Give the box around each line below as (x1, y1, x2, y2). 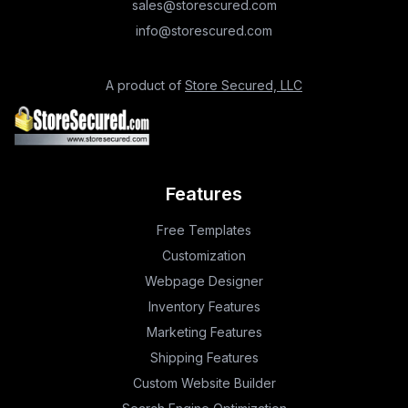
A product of (106, 76, 185, 93)
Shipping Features (149, 349, 259, 365)
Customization (162, 247, 246, 263)
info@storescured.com (136, 22, 272, 38)
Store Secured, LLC (185, 76, 302, 93)
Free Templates (157, 221, 251, 238)
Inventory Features (148, 298, 260, 314)
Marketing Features (146, 323, 262, 340)
